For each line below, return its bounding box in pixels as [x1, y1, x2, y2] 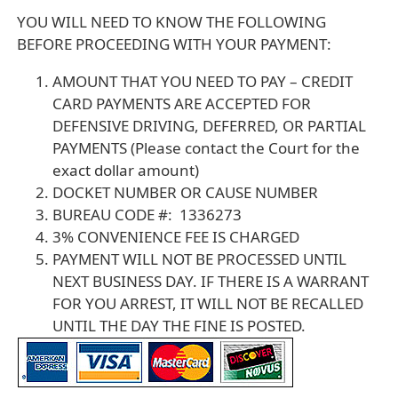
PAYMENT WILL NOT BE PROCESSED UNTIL [52, 249, 346, 269]
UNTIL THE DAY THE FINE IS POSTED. [52, 315, 313, 336]
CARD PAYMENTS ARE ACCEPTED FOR [52, 93, 311, 114]
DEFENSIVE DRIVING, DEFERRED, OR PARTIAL [52, 115, 366, 136]
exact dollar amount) [52, 160, 199, 180]
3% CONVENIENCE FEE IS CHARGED [52, 227, 299, 247]
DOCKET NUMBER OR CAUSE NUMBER [52, 182, 318, 203]
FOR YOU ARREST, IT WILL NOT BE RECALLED [52, 293, 363, 314]
